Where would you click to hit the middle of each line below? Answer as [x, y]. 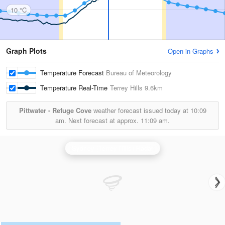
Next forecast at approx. [103, 120]
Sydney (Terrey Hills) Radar [113, 148]
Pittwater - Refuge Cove [55, 110]
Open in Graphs [191, 51]
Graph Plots [26, 51]
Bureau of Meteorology [139, 73]
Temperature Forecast [73, 73]
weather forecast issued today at [141, 110]
